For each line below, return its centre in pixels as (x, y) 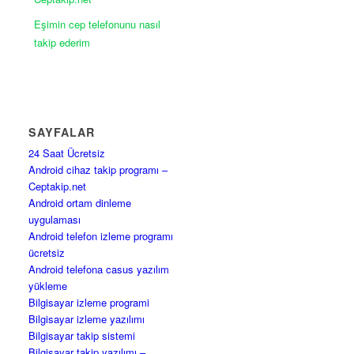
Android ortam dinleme (80, 203)
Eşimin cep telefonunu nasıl (98, 24)
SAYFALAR (62, 132)
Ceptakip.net (58, 186)
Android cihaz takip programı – (98, 170)
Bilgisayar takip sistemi (82, 336)
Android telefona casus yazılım (99, 269)
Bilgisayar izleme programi (89, 303)
